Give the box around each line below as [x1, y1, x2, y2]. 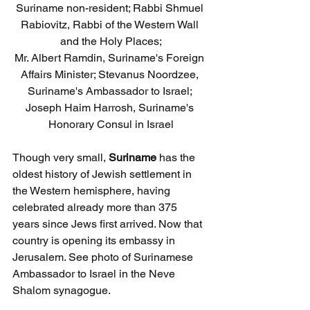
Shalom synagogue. [12, 284, 111, 298]
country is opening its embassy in [12, 234, 178, 248]
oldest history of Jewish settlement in [12, 167, 194, 181]
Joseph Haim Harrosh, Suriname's [25, 101, 197, 115]
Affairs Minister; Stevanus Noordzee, [20, 68, 201, 82]
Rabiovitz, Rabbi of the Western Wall [20, 18, 201, 32]
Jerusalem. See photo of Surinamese [12, 250, 196, 264]
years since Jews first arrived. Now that [12, 217, 205, 231]
